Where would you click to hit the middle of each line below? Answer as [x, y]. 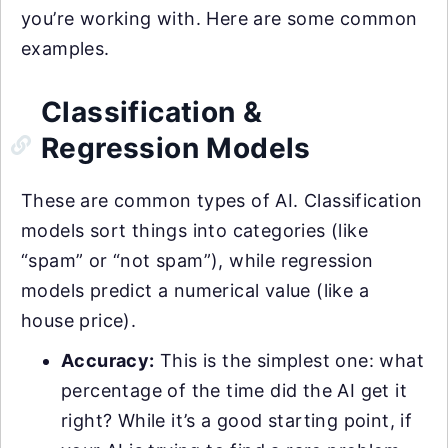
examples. [65, 49]
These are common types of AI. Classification [222, 201]
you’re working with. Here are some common [219, 19]
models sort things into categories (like [194, 231]
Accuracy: [108, 361]
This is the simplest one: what [289, 361]
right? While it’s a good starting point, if [237, 421]
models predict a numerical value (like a [195, 291]
